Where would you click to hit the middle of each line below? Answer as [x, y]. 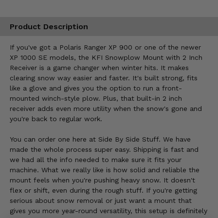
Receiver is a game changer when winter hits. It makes [99, 68]
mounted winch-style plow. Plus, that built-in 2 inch [96, 99]
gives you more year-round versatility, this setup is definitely [109, 211]
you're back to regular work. [56, 119]
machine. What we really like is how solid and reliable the [105, 170]
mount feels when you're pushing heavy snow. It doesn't [102, 180]
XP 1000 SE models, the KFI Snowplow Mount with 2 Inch [106, 58]
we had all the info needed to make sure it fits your [96, 160]
